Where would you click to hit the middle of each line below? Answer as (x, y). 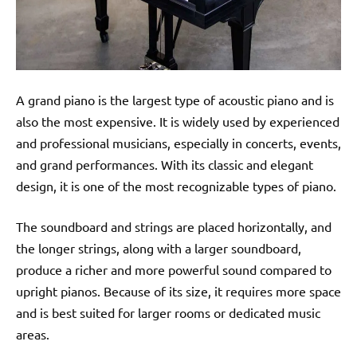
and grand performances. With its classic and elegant (165, 164)
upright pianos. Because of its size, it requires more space (178, 290)
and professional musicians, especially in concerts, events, (178, 142)
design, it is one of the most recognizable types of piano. (176, 185)
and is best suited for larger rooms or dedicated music (168, 312)
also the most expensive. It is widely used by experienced (178, 121)
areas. (33, 333)
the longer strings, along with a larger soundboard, (159, 247)
